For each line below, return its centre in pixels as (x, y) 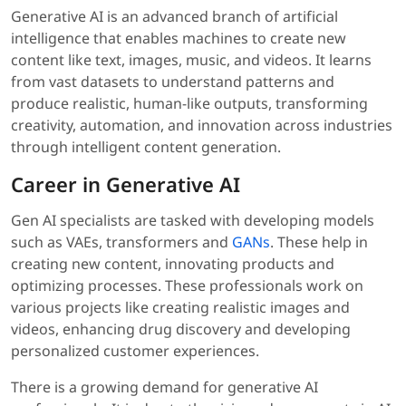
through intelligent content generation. (146, 147)
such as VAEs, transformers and (121, 242)
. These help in (319, 242)
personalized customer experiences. (135, 351)
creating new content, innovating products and (173, 264)
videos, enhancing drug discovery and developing (181, 329)
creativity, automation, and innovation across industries (202, 126)
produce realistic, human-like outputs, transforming (189, 104)
